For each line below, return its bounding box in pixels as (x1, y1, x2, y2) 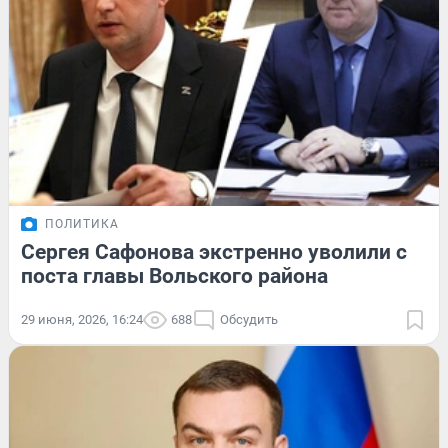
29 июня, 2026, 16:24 (21, 311, 143, 327)
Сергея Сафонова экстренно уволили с (21, 239, 407, 264)
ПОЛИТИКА (45, 216, 119, 231)
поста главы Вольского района (21, 263, 328, 288)
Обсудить (220, 311, 278, 327)
